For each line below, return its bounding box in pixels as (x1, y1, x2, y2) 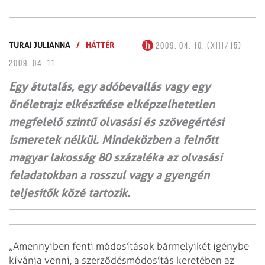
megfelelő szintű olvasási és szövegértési (9, 115, 224, 129)
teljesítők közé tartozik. (9, 186, 130, 200)
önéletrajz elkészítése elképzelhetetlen (9, 97, 215, 111)
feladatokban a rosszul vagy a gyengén (9, 168, 209, 182)
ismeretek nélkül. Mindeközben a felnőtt (9, 132, 218, 147)
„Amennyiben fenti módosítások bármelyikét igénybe (9, 240, 249, 252)
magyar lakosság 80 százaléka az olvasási (9, 150, 222, 164)
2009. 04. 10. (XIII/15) (153, 41, 242, 51)
